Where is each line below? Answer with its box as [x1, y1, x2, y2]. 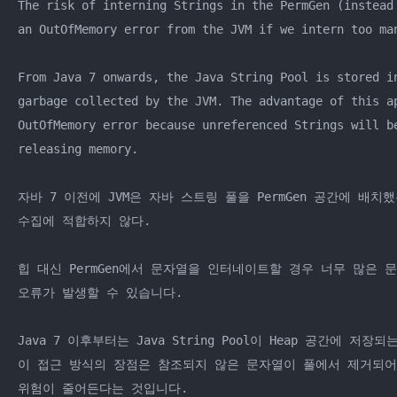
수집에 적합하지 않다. [18, 214, 151, 229]
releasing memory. [18, 142, 138, 157]
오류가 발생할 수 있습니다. [18, 285, 183, 300]
